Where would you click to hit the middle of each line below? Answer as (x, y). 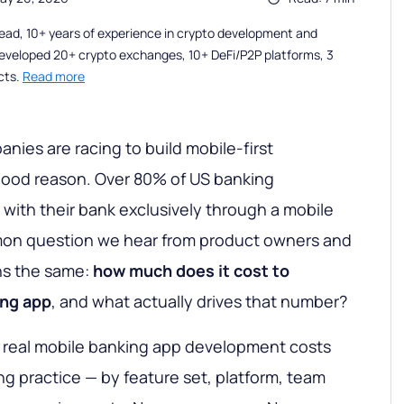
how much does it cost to (191, 271)
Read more (54, 77)
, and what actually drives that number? (199, 302)
